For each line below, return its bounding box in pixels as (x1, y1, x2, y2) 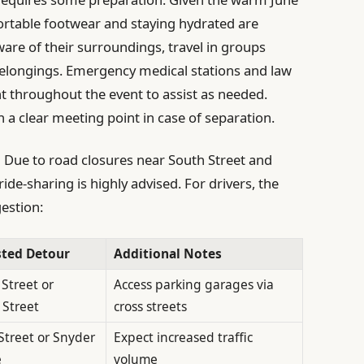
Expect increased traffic (113, 327, 253, 346)
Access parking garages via (113, 275, 274, 293)
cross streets (113, 297, 187, 315)
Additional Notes (113, 244, 222, 262)
